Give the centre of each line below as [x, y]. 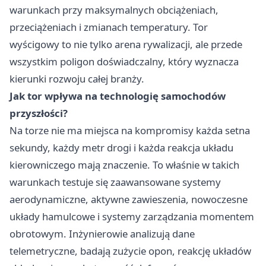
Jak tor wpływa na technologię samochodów [118, 96]
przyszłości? [39, 113]
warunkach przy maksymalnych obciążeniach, [114, 9]
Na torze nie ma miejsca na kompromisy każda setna [130, 130]
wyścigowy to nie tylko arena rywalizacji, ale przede [126, 44]
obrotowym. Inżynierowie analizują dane [102, 233]
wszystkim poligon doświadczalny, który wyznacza [124, 61]
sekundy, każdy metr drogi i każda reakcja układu [121, 147]
